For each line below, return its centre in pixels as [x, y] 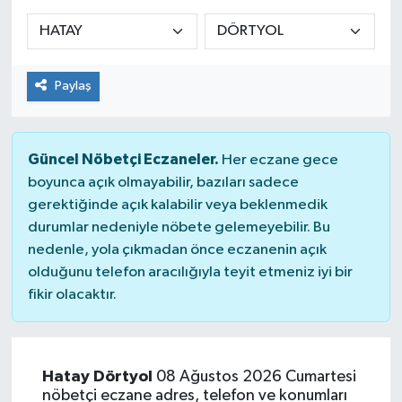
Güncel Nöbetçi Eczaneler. [123, 159]
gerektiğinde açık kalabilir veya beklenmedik [177, 205]
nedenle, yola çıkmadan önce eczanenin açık [177, 249]
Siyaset [76, 32]
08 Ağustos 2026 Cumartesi [254, 376]
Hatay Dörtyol [97, 376]
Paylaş [73, 86]
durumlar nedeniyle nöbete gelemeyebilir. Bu [179, 227]
